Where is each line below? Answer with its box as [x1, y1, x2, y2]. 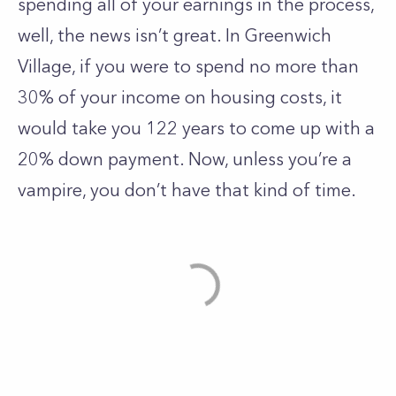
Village [18, 56, 72, 77]
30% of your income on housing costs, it [18, 87, 342, 108]
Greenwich [245, 25, 331, 46]
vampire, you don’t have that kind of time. [18, 179, 356, 201]
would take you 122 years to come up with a [18, 118, 375, 139]
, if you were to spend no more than [72, 56, 359, 77]
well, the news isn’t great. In [18, 25, 245, 46]
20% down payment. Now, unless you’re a [18, 148, 352, 170]
